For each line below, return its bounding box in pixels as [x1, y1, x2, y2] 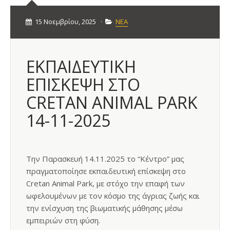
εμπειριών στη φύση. [26, 215, 100, 225]
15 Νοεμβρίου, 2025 [33, 17, 98, 26]
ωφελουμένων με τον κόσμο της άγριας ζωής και [26, 190, 200, 201]
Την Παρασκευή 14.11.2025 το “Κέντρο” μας [26, 154, 184, 164]
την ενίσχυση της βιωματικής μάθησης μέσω [26, 203, 183, 213]
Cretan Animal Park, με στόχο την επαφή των [26, 178, 185, 188]
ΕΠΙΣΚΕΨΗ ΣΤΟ [26, 73, 140, 95]
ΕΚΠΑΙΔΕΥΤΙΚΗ [26, 55, 136, 78]
